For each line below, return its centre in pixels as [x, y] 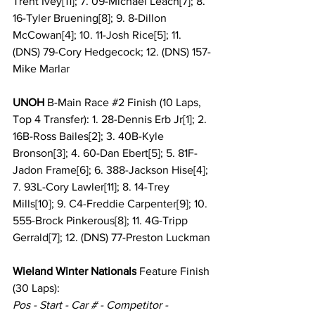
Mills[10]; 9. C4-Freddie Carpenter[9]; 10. [111, 204]
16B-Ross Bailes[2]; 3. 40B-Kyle [90, 136]
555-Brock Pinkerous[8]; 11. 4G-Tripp [102, 221]
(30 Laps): [36, 288]
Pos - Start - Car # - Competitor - [92, 305]
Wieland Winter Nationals [75, 271]
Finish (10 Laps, [164, 103]
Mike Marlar [41, 69]
